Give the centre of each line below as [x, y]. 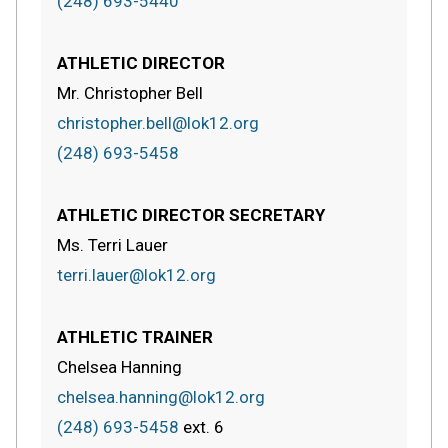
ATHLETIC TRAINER [135, 336]
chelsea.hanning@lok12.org [161, 396]
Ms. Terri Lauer [112, 244]
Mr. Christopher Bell [130, 92]
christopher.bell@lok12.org [158, 122]
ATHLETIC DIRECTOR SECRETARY [191, 214]
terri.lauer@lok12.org [136, 274]
